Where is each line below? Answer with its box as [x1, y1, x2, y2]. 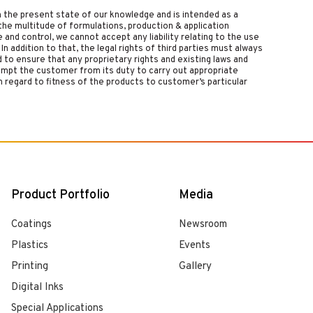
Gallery [179, 260, 212, 273]
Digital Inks [11, 281, 64, 294]
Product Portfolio [11, 187, 110, 203]
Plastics [11, 239, 48, 252]
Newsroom [179, 218, 227, 231]
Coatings [11, 218, 52, 231]
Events [179, 239, 210, 252]
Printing [11, 260, 48, 273]
